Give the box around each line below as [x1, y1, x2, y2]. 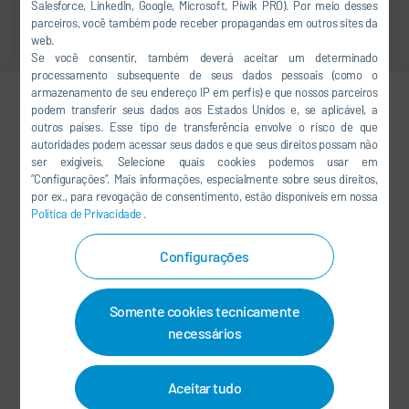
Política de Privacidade [31, 206, 144, 221]
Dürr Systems [162, 266, 243, 284]
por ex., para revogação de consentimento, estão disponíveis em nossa [31, 189, 378, 204]
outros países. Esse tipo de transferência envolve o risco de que [31, 120, 378, 134]
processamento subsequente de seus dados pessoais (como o [31, 68, 378, 82]
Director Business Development [162, 149, 353, 167]
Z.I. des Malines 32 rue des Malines [162, 288, 363, 306]
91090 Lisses [162, 309, 238, 328]
